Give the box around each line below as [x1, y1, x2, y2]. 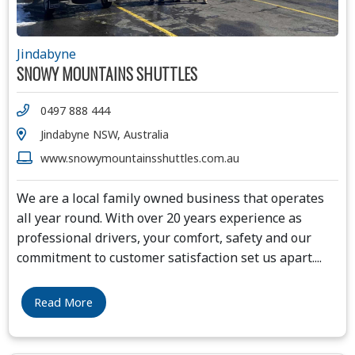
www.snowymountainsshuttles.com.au [40, 150, 239, 166]
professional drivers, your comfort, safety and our [17, 228, 311, 246]
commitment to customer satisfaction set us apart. [17, 248, 315, 266]
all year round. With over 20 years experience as [17, 208, 302, 227]
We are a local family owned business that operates [17, 189, 324, 207]
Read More [34, 295, 94, 311]
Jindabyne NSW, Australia [40, 126, 169, 142]
